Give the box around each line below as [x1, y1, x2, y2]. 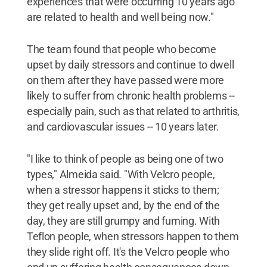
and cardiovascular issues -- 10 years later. [26, 120, 219, 133]
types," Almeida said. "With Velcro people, [26, 168, 215, 181]
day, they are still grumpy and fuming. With [26, 215, 221, 227]
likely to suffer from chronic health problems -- [26, 89, 235, 102]
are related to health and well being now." [26, 11, 214, 23]
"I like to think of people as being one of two [26, 153, 223, 165]
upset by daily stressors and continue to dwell [26, 58, 234, 71]
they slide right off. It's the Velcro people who [26, 246, 229, 258]
